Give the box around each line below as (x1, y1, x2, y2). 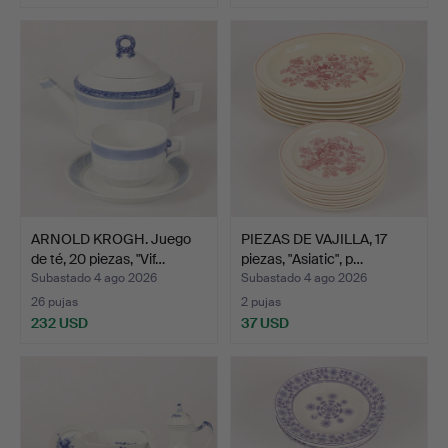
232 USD (31, 313, 88, 332)
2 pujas (241, 293, 281, 310)
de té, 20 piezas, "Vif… (31, 249, 165, 268)
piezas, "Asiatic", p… (241, 249, 363, 268)
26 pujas (31, 293, 78, 310)
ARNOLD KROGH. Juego (31, 229, 191, 248)
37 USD (241, 313, 289, 332)
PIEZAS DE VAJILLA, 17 (241, 229, 387, 248)
